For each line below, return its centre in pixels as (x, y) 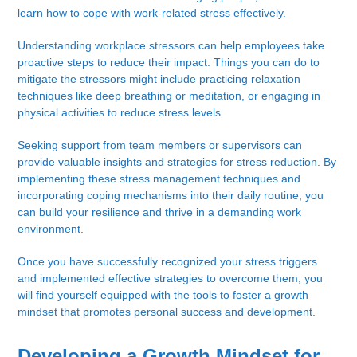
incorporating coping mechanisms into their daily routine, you (171, 196)
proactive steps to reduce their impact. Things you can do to (169, 63)
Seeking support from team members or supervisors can (160, 145)
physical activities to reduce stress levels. (121, 113)
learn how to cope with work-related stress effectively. (152, 13)
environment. (51, 229)
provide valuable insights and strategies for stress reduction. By (177, 162)
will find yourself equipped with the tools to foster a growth (163, 295)
